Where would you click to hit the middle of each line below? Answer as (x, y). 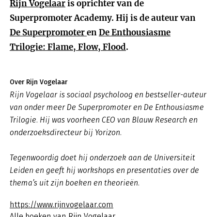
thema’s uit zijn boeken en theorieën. (75, 183)
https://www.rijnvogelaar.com (62, 205)
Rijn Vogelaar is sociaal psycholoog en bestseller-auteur (108, 95)
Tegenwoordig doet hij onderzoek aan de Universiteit (102, 158)
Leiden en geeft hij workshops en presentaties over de (104, 170)
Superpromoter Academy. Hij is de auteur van (103, 18)
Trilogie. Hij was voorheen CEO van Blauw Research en (104, 120)
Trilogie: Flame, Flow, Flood (68, 47)
